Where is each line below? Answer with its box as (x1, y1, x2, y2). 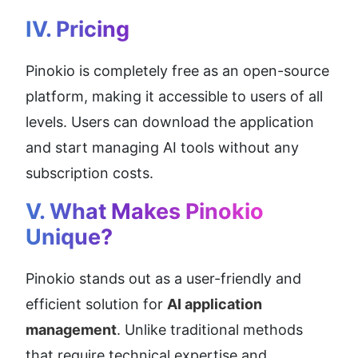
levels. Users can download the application (26, 113, 314, 130)
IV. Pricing (26, 15, 129, 42)
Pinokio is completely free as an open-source (26, 62, 329, 79)
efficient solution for (26, 295, 167, 312)
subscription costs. (26, 164, 153, 181)
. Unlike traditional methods (117, 320, 303, 338)
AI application (167, 295, 262, 312)
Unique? (26, 223, 113, 250)
